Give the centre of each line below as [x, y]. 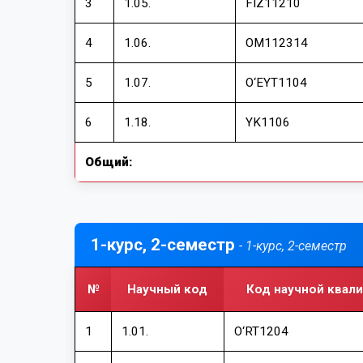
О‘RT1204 [261, 331]
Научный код [167, 289]
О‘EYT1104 [276, 83]
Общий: [109, 162]
